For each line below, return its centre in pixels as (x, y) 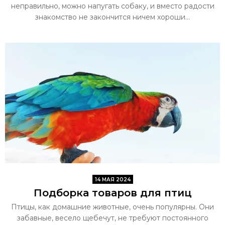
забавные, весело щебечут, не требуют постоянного (113, 218)
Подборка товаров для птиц (113, 193)
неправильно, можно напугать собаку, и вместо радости (113, 6)
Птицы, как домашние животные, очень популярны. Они (113, 207)
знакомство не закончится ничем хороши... (113, 17)
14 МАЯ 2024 (113, 179)
